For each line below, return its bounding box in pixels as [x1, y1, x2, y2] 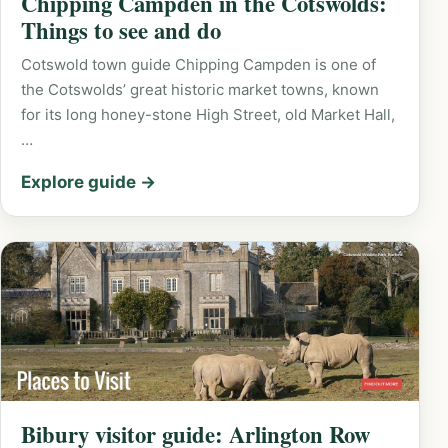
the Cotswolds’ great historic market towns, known [21, 80, 379, 100]
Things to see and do [21, 14, 221, 48]
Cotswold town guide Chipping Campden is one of [21, 55, 376, 75]
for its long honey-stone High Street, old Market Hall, [21, 105, 395, 125]
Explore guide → [21, 172, 156, 193]
